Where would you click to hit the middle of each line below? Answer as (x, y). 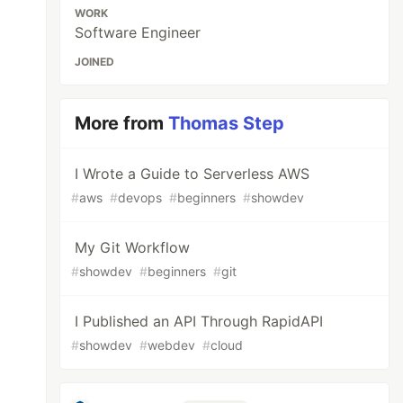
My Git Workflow (133, 247)
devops (140, 197)
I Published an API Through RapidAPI (199, 321)
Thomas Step (227, 123)
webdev (172, 345)
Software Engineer (138, 32)
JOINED (95, 62)
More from (122, 123)
